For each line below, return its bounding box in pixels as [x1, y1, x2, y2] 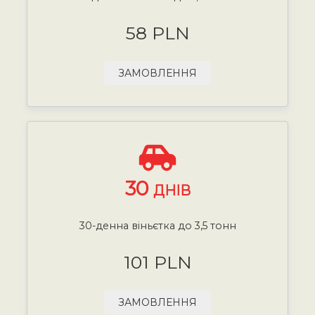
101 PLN [123, 251, 192, 273]
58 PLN [125, 22, 190, 44]
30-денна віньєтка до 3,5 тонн [79, 219, 236, 232]
